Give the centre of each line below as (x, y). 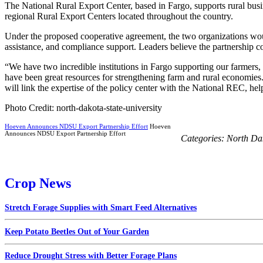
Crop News (38, 183)
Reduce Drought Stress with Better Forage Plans (91, 256)
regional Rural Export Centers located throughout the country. (119, 16)
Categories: (204, 138)
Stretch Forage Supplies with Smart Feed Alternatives (101, 207)
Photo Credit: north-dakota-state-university (83, 107)
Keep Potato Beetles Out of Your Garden (77, 231)
